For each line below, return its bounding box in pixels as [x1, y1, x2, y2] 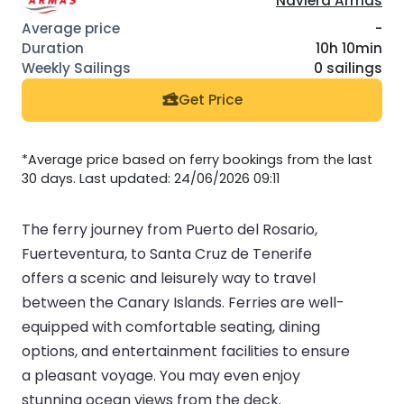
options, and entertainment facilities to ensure [22, 340, 350, 362]
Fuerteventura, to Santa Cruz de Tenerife [22, 243, 312, 264]
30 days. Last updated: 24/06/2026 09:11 [22, 169, 280, 188]
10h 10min [316, 38, 382, 58]
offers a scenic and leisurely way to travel [22, 267, 316, 289]
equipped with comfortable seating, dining [22, 316, 320, 337]
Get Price [178, 90, 243, 110]
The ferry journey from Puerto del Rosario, [22, 218, 317, 240]
